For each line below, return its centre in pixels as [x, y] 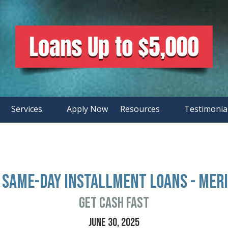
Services [28, 109]
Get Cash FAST [114, 203]
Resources [141, 109]
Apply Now [87, 109]
